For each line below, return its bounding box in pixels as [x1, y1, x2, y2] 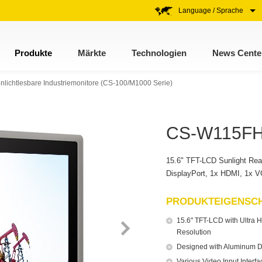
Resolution [177, 228, 211, 236]
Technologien [132, 48, 187, 58]
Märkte [78, 48, 106, 58]
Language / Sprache [178, 6, 245, 15]
